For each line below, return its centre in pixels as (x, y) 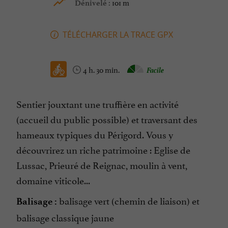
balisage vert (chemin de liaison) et (128, 200)
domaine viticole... (53, 180)
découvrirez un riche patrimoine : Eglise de (103, 149)
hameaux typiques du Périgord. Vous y (95, 134)
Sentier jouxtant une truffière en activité (97, 104)
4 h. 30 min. (102, 69)
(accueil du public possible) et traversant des (107, 119)
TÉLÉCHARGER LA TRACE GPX (118, 35)
